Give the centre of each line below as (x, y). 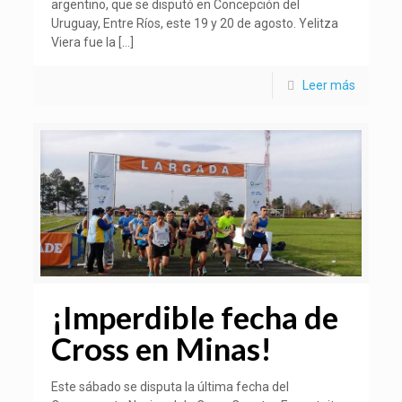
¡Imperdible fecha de (195, 317)
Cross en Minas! (162, 349)
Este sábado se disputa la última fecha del (170, 387)
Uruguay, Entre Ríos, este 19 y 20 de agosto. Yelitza (195, 23)
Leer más (328, 85)
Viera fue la (84, 42)
